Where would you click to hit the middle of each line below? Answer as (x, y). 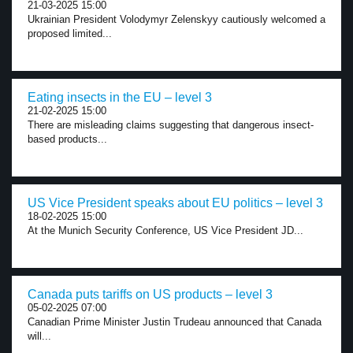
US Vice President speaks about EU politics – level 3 (175, 203)
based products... (67, 139)
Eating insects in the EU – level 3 (120, 97)
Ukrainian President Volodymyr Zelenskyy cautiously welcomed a (176, 19)
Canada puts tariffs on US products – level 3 (150, 294)
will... (39, 336)
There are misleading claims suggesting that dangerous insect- (171, 125)
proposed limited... (70, 33)
